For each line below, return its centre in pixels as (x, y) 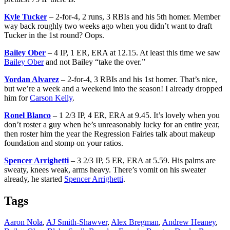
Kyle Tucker (26, 16)
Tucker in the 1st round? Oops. (54, 35)
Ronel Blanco (27, 115)
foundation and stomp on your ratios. (64, 143)
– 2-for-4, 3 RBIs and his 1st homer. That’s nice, (138, 79)
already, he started (34, 179)
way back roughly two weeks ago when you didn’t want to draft (108, 26)
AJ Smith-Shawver (77, 222)
